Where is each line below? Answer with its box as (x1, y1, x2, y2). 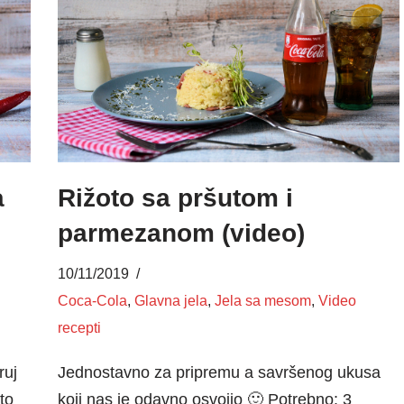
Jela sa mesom (214, 291, 311, 308)
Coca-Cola (57, 291, 127, 308)
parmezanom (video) (57, 218, 305, 247)
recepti (57, 318, 101, 335)
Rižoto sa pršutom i (57, 183, 293, 212)
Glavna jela (133, 291, 207, 308)
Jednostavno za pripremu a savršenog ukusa (57, 363, 381, 381)
